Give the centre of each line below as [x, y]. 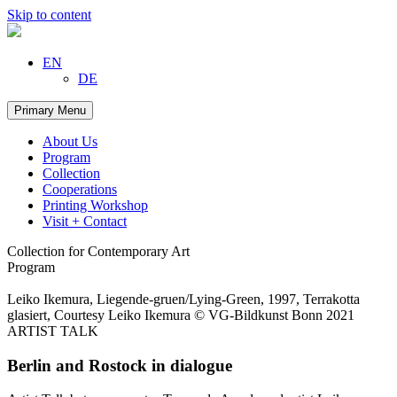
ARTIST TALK [53, 331]
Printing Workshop [95, 205]
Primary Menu [50, 110]
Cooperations [80, 189]
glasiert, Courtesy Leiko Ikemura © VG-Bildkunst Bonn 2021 [181, 315]
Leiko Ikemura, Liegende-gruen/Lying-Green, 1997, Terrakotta [183, 299]
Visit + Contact [85, 221]
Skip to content [49, 15]
